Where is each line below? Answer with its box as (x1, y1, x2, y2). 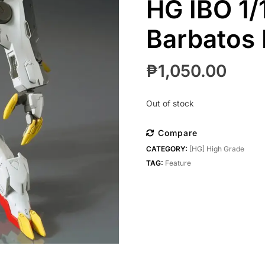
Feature (164, 159, 191, 168)
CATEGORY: (146, 144, 189, 154)
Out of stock (146, 99, 194, 109)
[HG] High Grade (189, 144, 244, 154)
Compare (157, 128, 198, 138)
